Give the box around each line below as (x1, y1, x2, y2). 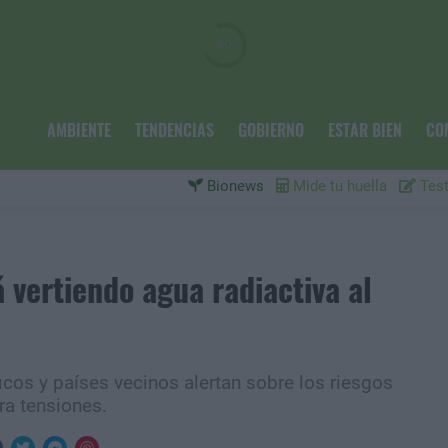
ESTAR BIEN (327, 118, 402, 142)
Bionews (203, 177, 264, 195)
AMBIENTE (46, 118, 111, 142)
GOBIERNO (237, 118, 304, 142)
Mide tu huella (289, 177, 387, 195)
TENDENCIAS (134, 118, 214, 142)
